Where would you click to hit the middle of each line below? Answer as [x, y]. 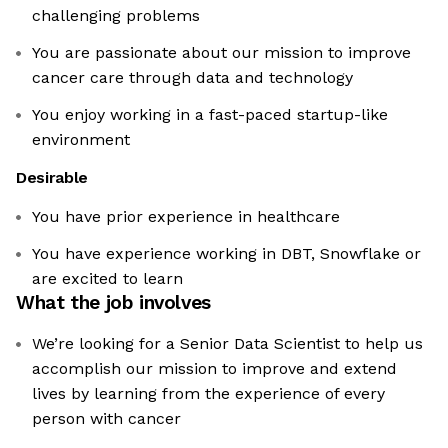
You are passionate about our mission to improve [221, 53]
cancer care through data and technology [192, 78]
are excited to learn [107, 279]
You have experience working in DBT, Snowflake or [226, 254]
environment [81, 140]
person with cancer [106, 419]
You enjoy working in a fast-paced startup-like [210, 115]
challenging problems [116, 16]
